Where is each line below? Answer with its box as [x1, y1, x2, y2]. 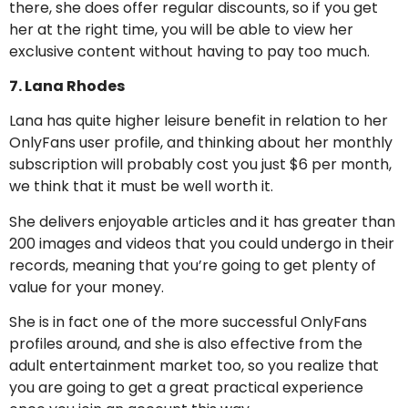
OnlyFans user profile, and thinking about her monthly [9, 132, 393, 154]
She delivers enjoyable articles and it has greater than [9, 210, 395, 232]
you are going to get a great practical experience [9, 377, 363, 399]
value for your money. [9, 276, 164, 298]
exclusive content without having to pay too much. [9, 40, 370, 62]
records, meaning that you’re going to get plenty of [9, 254, 376, 276]
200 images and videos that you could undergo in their [9, 232, 394, 254]
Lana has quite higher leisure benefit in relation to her [9, 110, 388, 132]
